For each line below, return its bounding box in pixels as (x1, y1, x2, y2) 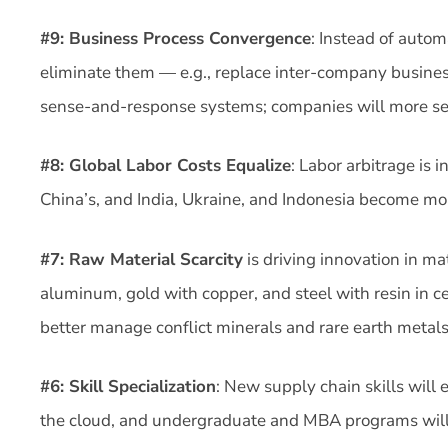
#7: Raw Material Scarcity (40, 247, 243, 271)
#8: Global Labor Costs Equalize (40, 154, 291, 177)
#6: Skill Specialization (40, 375, 216, 398)
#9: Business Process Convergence (40, 26, 311, 50)
